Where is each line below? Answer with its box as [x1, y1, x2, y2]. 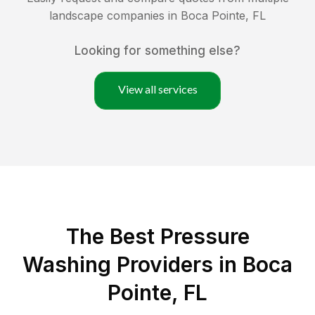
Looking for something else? [75, 44, 240, 58]
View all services [117, 82, 198, 96]
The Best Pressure [65, 224, 250, 250]
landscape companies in [49, 8, 181, 23]
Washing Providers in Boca [22, 252, 292, 278]
